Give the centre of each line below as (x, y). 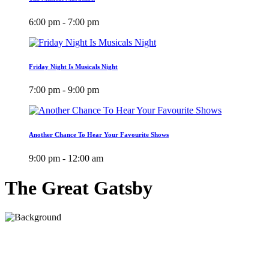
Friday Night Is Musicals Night (73, 66)
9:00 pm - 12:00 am (66, 159)
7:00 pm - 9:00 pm (64, 90)
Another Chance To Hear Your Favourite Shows (99, 135)
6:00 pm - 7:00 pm (64, 22)
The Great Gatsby (79, 188)
